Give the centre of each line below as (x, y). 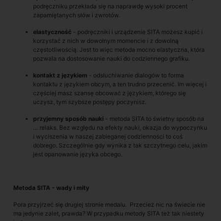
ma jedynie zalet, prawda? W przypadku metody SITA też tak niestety (109, 213)
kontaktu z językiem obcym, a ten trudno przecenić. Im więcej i (120, 84)
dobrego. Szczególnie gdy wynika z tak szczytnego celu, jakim (120, 145)
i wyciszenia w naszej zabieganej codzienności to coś (108, 136)
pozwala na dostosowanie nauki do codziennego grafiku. (111, 58)
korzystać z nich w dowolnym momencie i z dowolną (106, 41)
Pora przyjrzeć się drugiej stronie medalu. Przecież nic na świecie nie (109, 204)
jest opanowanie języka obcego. (78, 154)
